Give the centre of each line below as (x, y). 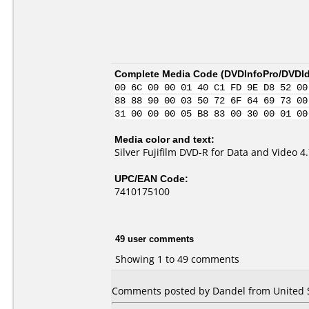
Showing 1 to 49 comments (177, 259)
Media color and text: (165, 139)
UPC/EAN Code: (151, 178)
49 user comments (154, 238)
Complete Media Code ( (169, 73)
